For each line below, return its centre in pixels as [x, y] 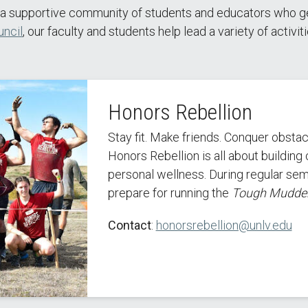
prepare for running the [169, 193]
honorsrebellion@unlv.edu [224, 225]
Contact [129, 225]
